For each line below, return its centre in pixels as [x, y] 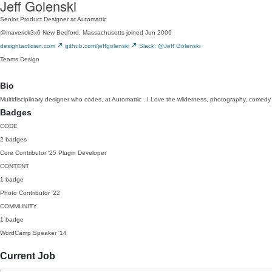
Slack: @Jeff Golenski [170, 46]
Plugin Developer [82, 153]
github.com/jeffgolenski [98, 46]
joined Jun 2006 [149, 32]
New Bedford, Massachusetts [83, 32]
